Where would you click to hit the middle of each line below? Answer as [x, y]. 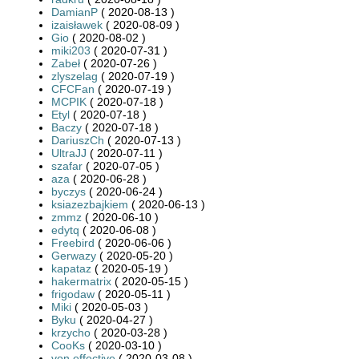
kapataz [71, 268]
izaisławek [77, 24]
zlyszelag [75, 76]
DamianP [75, 12]
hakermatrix [81, 281]
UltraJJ [69, 153]
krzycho [71, 332]
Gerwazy [74, 255]
